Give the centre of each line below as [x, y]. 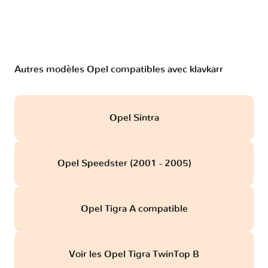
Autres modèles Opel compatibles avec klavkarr [119, 69]
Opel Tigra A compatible [134, 208]
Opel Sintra [134, 118]
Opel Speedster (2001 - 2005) [125, 163]
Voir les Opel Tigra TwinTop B [134, 254]
